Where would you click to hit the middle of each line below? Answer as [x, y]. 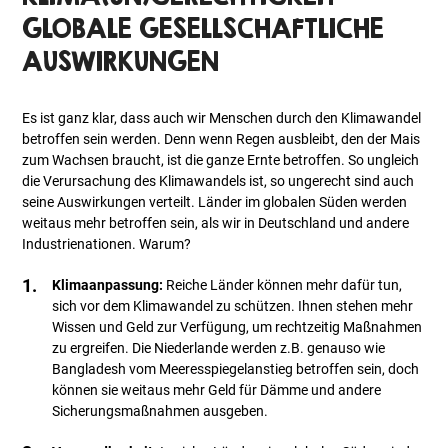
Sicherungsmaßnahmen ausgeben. [160, 411]
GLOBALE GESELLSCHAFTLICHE [203, 28]
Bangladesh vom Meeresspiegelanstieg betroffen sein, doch [236, 369]
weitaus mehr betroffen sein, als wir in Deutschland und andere [216, 223]
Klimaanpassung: [108, 285]
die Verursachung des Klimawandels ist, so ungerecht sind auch [218, 181]
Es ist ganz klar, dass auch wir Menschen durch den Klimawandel [222, 118]
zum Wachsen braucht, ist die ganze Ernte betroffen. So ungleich [221, 160]
